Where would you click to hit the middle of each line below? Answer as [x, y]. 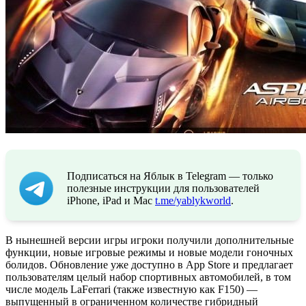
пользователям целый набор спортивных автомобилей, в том [148, 277]
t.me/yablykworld [193, 200]
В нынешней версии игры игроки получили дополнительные [150, 240]
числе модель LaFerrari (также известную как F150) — [131, 289]
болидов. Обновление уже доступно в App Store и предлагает [149, 264]
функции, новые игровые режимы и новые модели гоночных [149, 252]
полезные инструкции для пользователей [163, 188]
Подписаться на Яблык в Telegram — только [170, 176]
